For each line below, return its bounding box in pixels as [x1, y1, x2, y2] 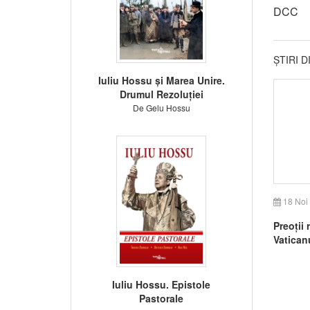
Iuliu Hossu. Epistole [112, 277, 211, 291]
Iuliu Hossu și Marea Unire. [98, 73, 225, 87]
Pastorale [139, 291, 184, 305]
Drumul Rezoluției [119, 86, 203, 101]
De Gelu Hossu [132, 101, 190, 113]
